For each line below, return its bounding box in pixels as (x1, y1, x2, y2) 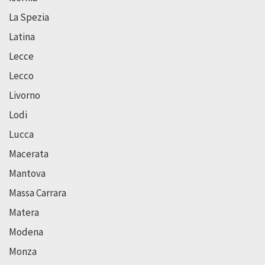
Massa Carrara (9, 186, 66, 200)
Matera (9, 206, 39, 219)
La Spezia (9, 11, 49, 24)
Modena (9, 225, 43, 239)
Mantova (9, 167, 46, 180)
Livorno (9, 89, 40, 102)
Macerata (9, 147, 49, 161)
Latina (9, 30, 35, 44)
